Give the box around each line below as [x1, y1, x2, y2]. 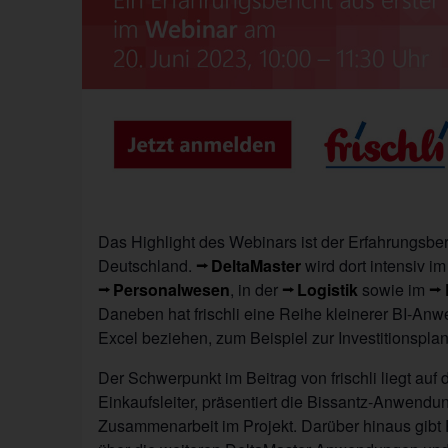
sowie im [358, 277, 430, 301]
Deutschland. [98, 253, 196, 277]
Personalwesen [113, 277, 231, 301]
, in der [230, 277, 283, 301]
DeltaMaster [211, 253, 302, 277]
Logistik [297, 277, 359, 301]
